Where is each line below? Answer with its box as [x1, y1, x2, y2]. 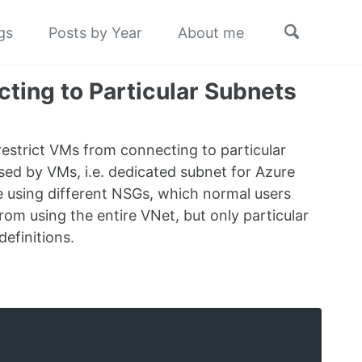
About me [178, 23, 244, 41]
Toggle [284, 23, 331, 40]
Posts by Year [48, 23, 142, 41]
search [284, 40, 330, 57]
